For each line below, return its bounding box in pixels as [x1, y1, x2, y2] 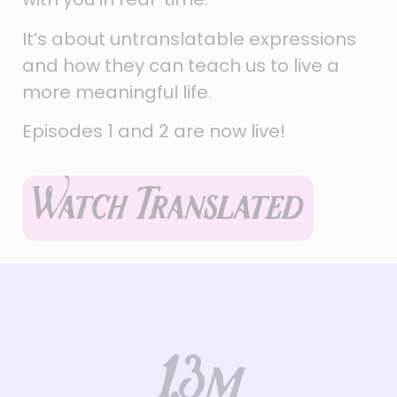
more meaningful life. [22, 79, 216, 105]
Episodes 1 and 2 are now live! [22, 119, 290, 144]
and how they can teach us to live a [22, 52, 339, 78]
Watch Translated [33, 184, 303, 230]
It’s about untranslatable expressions [22, 26, 356, 51]
